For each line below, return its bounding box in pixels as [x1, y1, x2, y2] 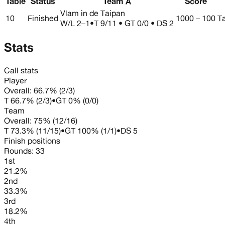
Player [4, 75, 27, 85]
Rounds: [4, 145, 36, 156]
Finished [28, 13, 58, 23]
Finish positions [4, 135, 60, 146]
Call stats [4, 65, 38, 75]
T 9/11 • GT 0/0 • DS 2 [94, 18, 174, 28]
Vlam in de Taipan [60, 8, 125, 18]
